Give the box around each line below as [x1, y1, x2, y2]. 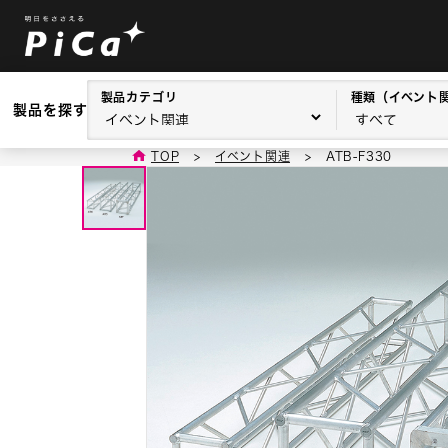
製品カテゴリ [100, 91, 178, 103]
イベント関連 [214, 150, 291, 162]
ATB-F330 [325, 150, 393, 162]
